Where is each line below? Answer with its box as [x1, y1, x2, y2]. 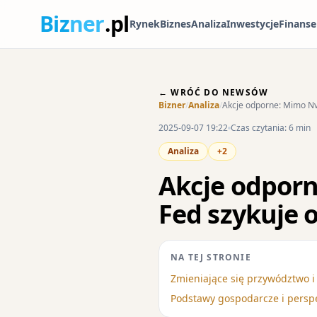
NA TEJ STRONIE [171, 251, 251, 263]
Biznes [160, 17, 192, 30]
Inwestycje [226, 17, 279, 30]
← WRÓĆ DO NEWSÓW [158, 86, 269, 98]
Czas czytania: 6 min [231, 122, 311, 134]
